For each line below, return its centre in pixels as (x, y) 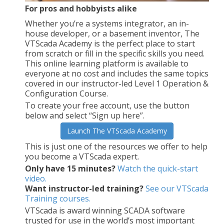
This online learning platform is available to (107, 63)
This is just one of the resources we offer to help (116, 146)
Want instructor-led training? (84, 188)
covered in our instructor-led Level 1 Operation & (117, 83)
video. (36, 178)
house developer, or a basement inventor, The (112, 33)
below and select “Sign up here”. (85, 115)
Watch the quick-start (158, 168)
